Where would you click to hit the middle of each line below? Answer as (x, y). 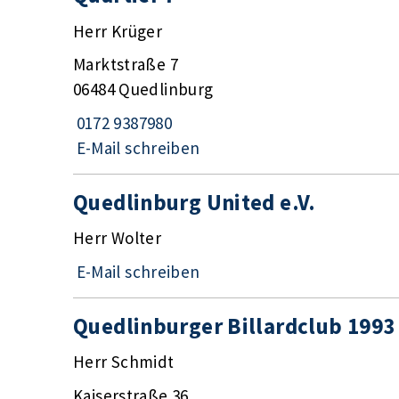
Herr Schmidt (124, 362)
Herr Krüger (118, 31)
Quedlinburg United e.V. (195, 202)
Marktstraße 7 (126, 65)
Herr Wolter (118, 238)
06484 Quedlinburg (143, 90)
